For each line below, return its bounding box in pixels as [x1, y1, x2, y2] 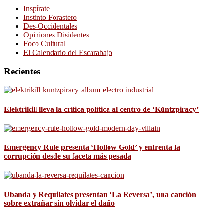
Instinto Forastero [23, 13, 77, 21]
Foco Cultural [23, 39, 66, 48]
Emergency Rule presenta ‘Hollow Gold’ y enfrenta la [4, 143, 180, 152]
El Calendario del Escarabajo [23, 48, 112, 56]
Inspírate [23, 4, 50, 13]
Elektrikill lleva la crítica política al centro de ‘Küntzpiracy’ [4, 105, 199, 113]
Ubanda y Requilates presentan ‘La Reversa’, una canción [4, 190, 196, 199]
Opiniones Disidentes [23, 30, 89, 39]
